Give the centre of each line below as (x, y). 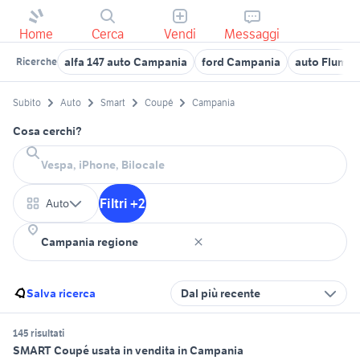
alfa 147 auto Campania (126, 62)
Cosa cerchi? (47, 131)
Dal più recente (221, 294)
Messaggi (252, 34)
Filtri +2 (123, 204)
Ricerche (37, 61)
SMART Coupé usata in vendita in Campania (128, 351)
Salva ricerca (61, 294)
